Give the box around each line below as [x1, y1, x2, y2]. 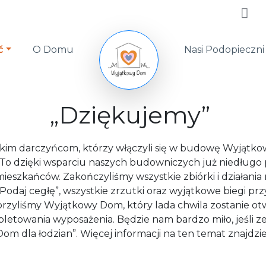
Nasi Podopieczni [184, 44, 265, 55]
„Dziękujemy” [50, 100, 216, 129]
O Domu [33, 44, 74, 55]
